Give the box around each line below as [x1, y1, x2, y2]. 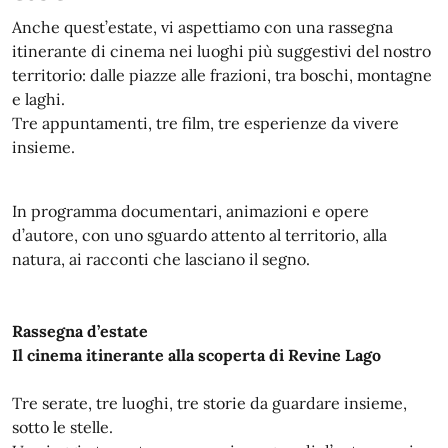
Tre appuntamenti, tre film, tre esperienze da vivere [12, 112, 399, 133]
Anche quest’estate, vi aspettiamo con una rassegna [12, 16, 393, 37]
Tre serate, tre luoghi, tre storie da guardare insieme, [12, 392, 407, 413]
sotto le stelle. [12, 416, 113, 437]
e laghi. [12, 88, 65, 109]
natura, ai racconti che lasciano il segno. [12, 248, 310, 269]
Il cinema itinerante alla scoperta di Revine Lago [12, 344, 381, 365]
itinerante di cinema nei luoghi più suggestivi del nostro [12, 40, 431, 61]
